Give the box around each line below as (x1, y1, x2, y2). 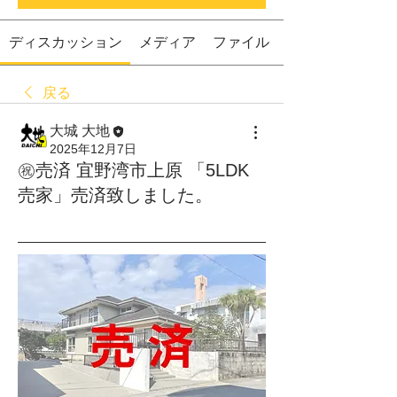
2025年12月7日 (50, 142, 136, 156)
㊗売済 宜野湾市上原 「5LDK (18, 160, 249, 180)
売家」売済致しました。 (18, 185, 213, 205)
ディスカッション (8, 35, 122, 50)
